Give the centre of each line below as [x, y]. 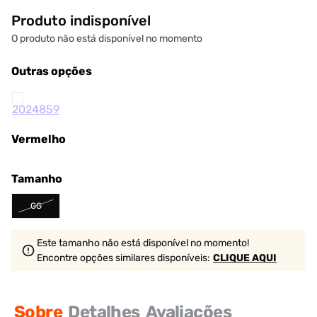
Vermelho [39, 139]
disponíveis [181, 258]
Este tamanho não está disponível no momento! [143, 243]
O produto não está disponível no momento [107, 39]
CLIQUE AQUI [245, 258]
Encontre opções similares [96, 258]
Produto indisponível [81, 21]
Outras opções [52, 71]
